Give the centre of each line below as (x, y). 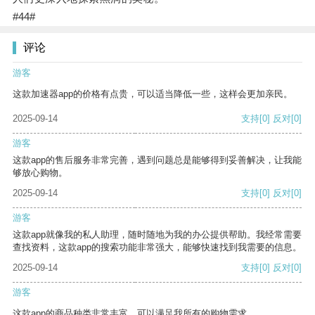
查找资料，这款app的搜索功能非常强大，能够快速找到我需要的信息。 (157, 247)
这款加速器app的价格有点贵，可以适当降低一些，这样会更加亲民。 (153, 94)
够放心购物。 (40, 173)
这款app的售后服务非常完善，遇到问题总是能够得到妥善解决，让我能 (157, 160)
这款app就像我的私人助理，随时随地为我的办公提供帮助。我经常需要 (157, 235)
